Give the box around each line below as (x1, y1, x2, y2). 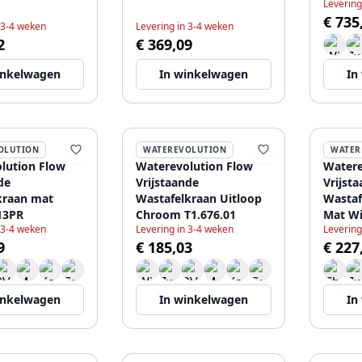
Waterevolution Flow (136, 158, 253, 174)
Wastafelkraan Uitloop (136, 191, 262, 206)
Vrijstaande (136, 175, 199, 190)
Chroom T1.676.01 (136, 207, 236, 222)
